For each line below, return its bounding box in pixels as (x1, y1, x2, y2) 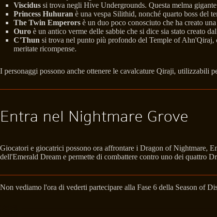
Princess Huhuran (14, 9, 73, 18)
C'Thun (14, 35, 40, 44)
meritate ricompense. (14, 44, 77, 53)
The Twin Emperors (14, 18, 80, 27)
